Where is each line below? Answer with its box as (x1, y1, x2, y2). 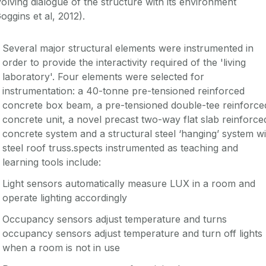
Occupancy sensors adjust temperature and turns (2, 213, 227, 225)
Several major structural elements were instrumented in (2, 42, 254, 54)
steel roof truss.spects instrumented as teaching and (2, 141, 238, 154)
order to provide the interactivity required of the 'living (2, 56, 246, 68)
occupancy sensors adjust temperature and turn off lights (2, 227, 262, 239)
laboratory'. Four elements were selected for (2, 70, 204, 83)
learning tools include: (2, 156, 101, 168)
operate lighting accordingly (2, 191, 127, 204)
